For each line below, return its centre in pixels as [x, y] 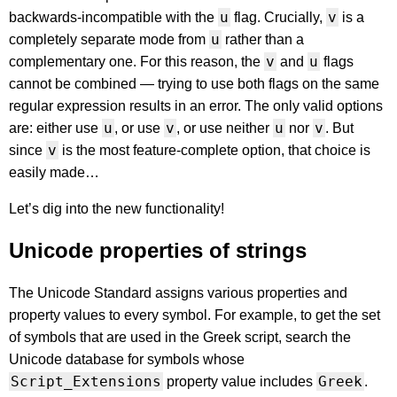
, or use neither [225, 128]
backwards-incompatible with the [113, 18]
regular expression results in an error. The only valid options [196, 106]
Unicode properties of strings [158, 251]
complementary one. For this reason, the [136, 62]
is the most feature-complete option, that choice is [214, 151]
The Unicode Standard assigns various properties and [178, 293]
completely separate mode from [109, 40]
